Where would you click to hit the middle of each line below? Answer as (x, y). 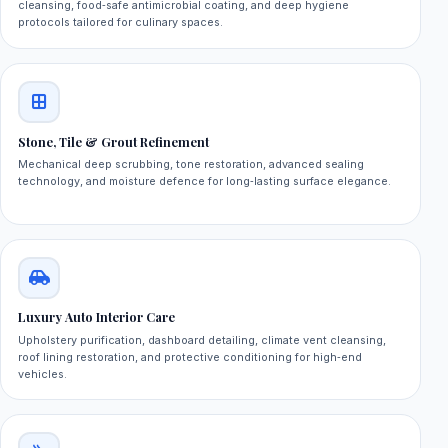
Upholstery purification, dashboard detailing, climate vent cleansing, (202, 339)
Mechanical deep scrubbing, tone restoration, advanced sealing (191, 164)
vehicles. (43, 373)
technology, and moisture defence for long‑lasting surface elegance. (205, 181)
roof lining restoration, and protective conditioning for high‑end (190, 356)
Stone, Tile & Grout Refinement (114, 141)
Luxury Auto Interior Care (97, 317)
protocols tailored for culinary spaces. (121, 22)
